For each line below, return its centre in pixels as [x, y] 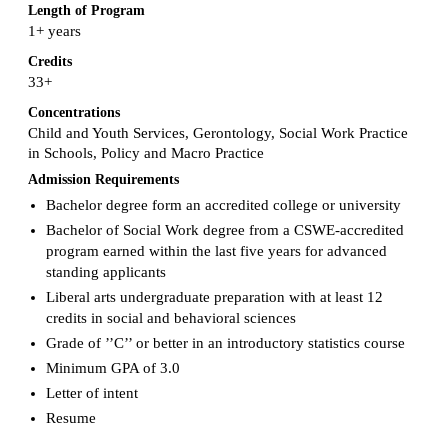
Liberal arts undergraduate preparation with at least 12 [214, 297]
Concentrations [74, 112]
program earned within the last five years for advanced [216, 251]
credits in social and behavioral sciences [170, 318]
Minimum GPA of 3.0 [112, 368]
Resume [70, 418]
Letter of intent [91, 393]
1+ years [54, 30]
